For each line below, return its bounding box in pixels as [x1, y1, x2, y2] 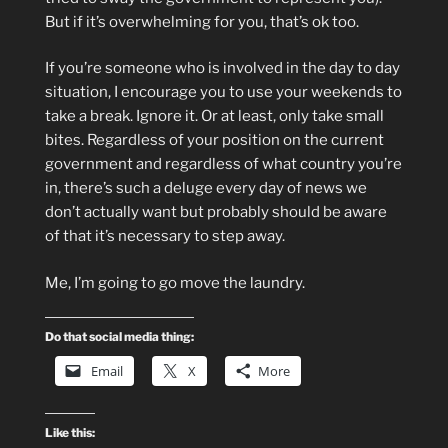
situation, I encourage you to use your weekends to [45, 83, 402, 101]
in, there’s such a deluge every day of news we [45, 179, 367, 197]
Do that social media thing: [45, 329, 194, 344]
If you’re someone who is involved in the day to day [45, 59, 400, 77]
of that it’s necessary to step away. [45, 227, 285, 245]
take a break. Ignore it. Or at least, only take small [45, 107, 384, 125]
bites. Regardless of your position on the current [45, 131, 384, 149]
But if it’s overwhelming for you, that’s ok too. [45, 12, 359, 31]
